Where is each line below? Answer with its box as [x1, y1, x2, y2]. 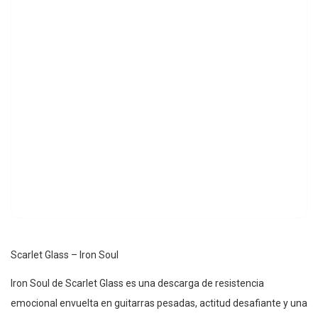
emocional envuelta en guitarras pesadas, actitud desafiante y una [11, 297, 307, 309]
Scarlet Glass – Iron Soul [11, 249, 119, 261]
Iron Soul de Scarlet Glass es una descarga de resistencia [11, 278, 264, 290]
